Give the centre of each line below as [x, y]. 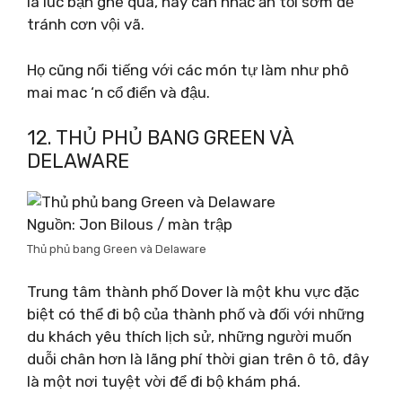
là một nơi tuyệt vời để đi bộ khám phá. [164, 381]
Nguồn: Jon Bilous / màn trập [130, 224]
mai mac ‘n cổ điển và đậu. [118, 92]
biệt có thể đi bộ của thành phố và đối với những [196, 314]
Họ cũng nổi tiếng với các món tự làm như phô [188, 70]
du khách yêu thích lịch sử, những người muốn [189, 336]
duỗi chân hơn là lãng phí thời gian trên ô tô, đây [198, 358]
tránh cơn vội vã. [86, 24]
